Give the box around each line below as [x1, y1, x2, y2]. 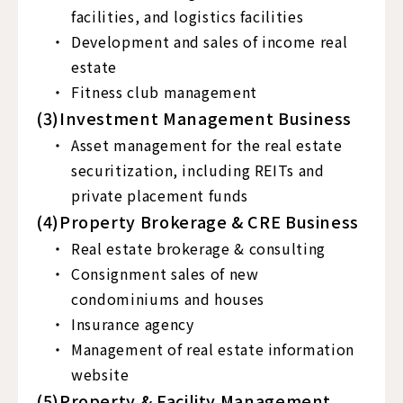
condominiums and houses [71, 288, 264, 309]
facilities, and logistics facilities [71, 5, 304, 27]
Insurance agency [71, 313, 194, 335]
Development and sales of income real [71, 31, 348, 52]
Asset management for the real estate [71, 134, 343, 156]
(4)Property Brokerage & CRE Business [36, 210, 360, 233]
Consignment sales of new [71, 263, 259, 284]
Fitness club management [71, 81, 257, 103]
